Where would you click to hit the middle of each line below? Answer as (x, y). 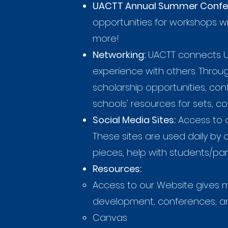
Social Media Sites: (134, 120)
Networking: (119, 55)
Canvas (110, 218)
